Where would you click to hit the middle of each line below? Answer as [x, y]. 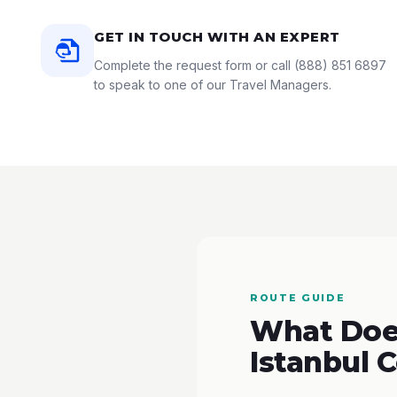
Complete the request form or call [194, 65]
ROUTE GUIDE [298, 298]
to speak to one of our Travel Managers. [213, 85]
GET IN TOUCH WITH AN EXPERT [217, 37]
